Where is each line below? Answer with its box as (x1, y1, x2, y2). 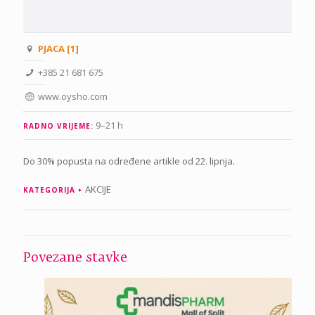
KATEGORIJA (23, 184, 75, 195)
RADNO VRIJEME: (23, 120, 94, 131)
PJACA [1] (38, 41, 79, 55)
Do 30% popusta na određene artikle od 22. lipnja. (23, 154, 235, 167)
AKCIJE (85, 182, 111, 195)
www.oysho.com (38, 89, 108, 103)
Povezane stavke (23, 251, 127, 264)
